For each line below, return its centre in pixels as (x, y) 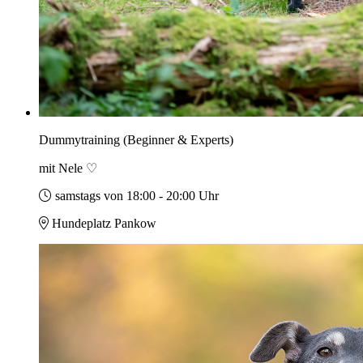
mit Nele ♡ (68, 169)
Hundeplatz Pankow (104, 224)
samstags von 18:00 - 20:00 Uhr (137, 196)
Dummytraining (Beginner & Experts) (136, 140)
